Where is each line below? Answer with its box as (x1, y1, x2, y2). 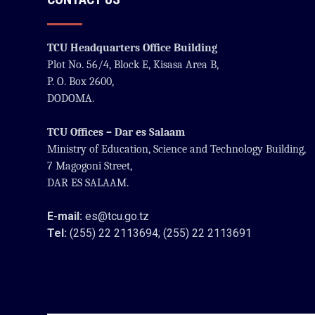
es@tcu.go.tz (82, 209, 150, 223)
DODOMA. (47, 91, 98, 105)
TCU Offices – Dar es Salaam (47, 125, 186, 139)
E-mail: (47, 209, 83, 223)
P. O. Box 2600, (47, 75, 115, 88)
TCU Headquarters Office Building (47, 41, 218, 54)
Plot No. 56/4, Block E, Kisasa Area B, (47, 58, 219, 71)
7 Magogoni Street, (47, 159, 133, 172)
